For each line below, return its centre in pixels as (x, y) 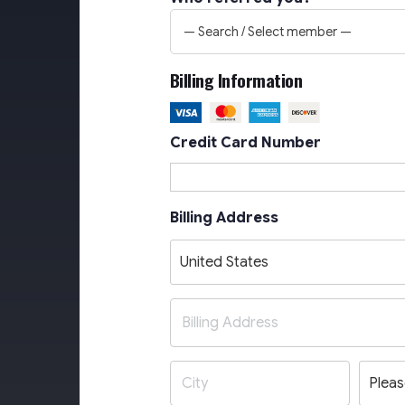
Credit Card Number (245, 143)
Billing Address (224, 218)
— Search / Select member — (267, 32)
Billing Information (236, 80)
